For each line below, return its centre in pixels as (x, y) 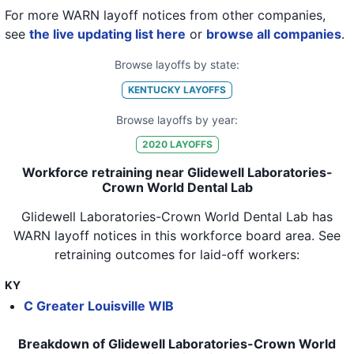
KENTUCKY (154, 89)
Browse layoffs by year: (177, 119)
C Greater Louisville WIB (99, 306)
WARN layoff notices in (82, 236)
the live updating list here (107, 34)
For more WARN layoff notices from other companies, (165, 15)
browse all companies (274, 34)
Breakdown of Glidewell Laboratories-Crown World (177, 344)
